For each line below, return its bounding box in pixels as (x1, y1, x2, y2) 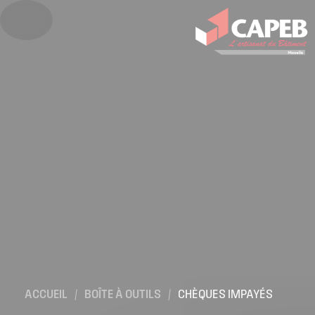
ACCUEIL (25, 288, 67, 302)
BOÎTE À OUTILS (84, 288, 161, 302)
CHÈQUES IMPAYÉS (178, 288, 273, 302)
